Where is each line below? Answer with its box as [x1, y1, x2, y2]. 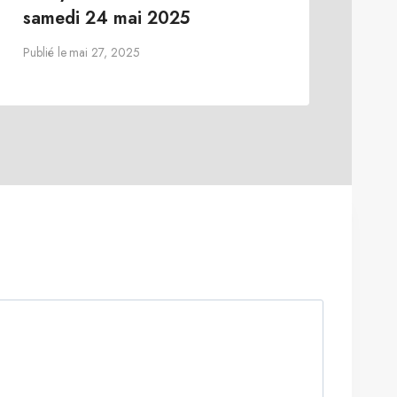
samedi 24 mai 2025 [22, 4, 190, 31]
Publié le [22, 43, 66, 62]
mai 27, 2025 [68, 43, 140, 62]
